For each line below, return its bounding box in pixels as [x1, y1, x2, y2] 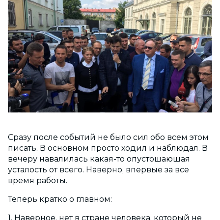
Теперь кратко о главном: [8, 194, 112, 204]
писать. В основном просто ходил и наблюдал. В [8, 143, 208, 153]
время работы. [8, 176, 67, 186]
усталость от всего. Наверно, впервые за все [8, 165, 189, 175]
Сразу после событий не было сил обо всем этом [8, 133, 209, 142]
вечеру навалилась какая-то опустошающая [8, 154, 190, 164]
